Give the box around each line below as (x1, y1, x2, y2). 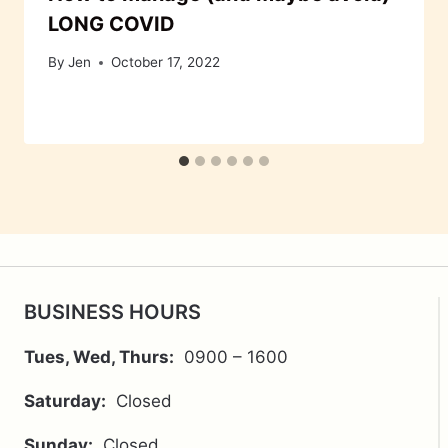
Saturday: (24, 391, 106, 411)
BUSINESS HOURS (24, 300, 201, 324)
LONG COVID (48, 11, 175, 36)
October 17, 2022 (111, 54, 221, 71)
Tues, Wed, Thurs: (24, 347, 174, 367)
